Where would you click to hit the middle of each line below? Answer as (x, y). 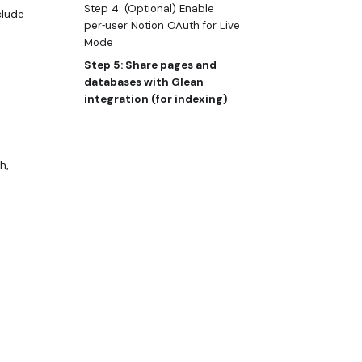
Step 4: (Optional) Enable (149, 9)
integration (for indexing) (156, 99)
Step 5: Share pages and (150, 65)
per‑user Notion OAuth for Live (162, 26)
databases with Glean (144, 82)
